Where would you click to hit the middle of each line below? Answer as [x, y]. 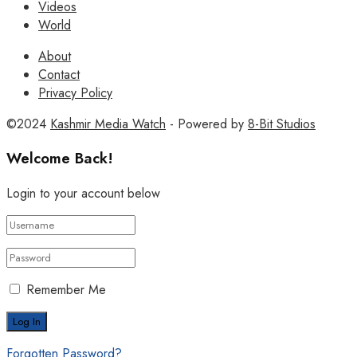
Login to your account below [83, 194]
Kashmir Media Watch [108, 124]
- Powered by [207, 124]
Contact [59, 74]
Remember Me [66, 290]
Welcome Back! [60, 159]
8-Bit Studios [282, 124]
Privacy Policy [75, 92]
